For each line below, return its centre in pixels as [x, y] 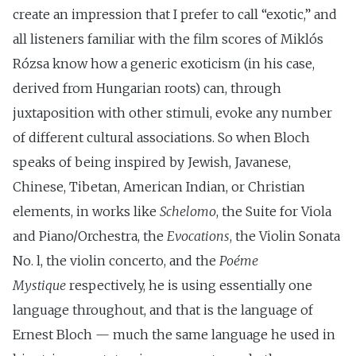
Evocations [198, 236]
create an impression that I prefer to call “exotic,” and [175, 14]
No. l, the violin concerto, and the [116, 260]
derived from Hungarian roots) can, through [147, 88]
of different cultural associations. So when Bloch [161, 137]
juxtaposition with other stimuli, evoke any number [172, 112]
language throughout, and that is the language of [163, 310]
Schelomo [188, 211]
